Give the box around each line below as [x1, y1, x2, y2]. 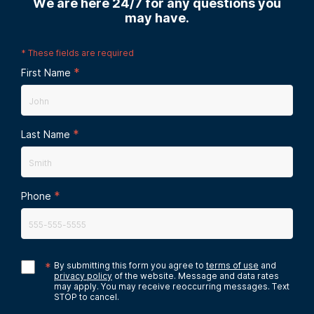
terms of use [206, 259, 259, 271]
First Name [21, 66, 71, 78]
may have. [125, 10, 189, 25]
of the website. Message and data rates [114, 270, 279, 281]
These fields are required [28, 47, 134, 58]
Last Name [21, 128, 70, 140]
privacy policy [54, 270, 112, 281]
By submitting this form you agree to [54, 259, 204, 271]
